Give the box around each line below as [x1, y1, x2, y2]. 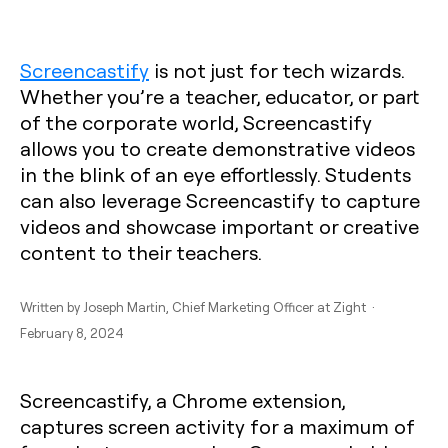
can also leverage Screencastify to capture [20, 187, 420, 213]
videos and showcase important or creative [20, 213, 419, 239]
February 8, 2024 [20, 324, 124, 341]
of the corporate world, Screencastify [20, 109, 372, 135]
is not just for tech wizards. [149, 57, 404, 83]
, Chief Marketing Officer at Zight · [166, 298, 378, 315]
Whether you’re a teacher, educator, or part [20, 83, 419, 109]
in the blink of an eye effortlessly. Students [20, 161, 411, 187]
